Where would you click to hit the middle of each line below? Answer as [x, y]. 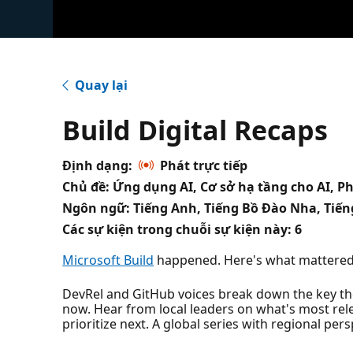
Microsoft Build [108, 260]
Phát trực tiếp [204, 165]
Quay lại [102, 85]
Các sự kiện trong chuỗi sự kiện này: [177, 229]
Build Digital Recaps [195, 130]
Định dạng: [98, 165]
